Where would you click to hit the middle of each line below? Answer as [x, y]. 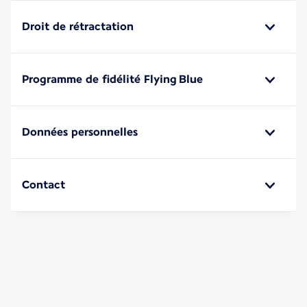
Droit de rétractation [78, 26]
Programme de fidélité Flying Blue [112, 79]
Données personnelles [80, 132]
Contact [44, 184]
